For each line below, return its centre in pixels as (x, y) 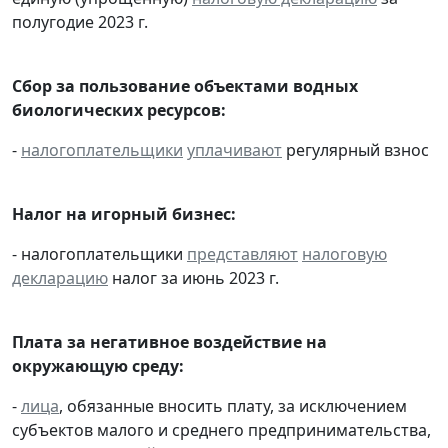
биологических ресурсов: (119, 109)
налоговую (344, 253)
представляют (242, 253)
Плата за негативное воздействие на (169, 341)
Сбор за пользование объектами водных (185, 85)
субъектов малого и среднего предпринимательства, (221, 429)
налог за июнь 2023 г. (193, 277)
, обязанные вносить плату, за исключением (233, 405)
